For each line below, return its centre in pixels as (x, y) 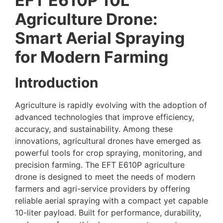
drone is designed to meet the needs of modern (105, 176)
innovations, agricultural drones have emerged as (108, 141)
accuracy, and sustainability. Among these (94, 129)
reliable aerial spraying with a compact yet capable (111, 200)
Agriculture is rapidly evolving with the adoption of (111, 105)
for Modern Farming (92, 57)
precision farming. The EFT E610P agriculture (100, 165)
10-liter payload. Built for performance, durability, (108, 212)
